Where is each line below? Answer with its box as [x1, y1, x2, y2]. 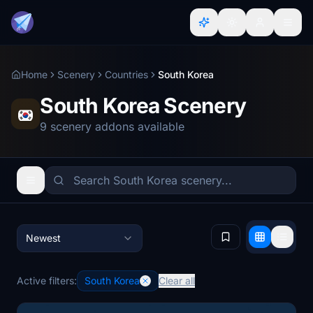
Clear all [159, 275, 195, 286]
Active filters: [17, 275, 77, 286]
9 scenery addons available [40, 119, 185, 133]
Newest [26, 232, 61, 244]
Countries [105, 68, 148, 80]
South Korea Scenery [40, 93, 247, 118]
